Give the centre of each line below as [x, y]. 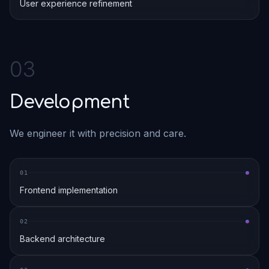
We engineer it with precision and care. [98, 133]
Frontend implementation [69, 190]
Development [70, 102]
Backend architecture [62, 239]
